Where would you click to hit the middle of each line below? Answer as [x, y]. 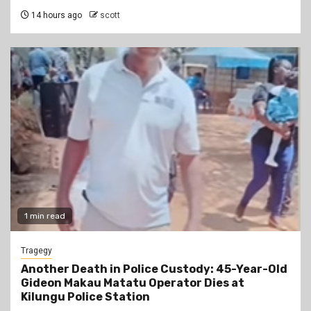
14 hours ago [56, 16]
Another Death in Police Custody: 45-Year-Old [154, 269]
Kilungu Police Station [85, 297]
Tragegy [36, 251]
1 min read [45, 216]
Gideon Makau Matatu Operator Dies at [133, 283]
